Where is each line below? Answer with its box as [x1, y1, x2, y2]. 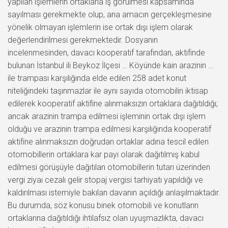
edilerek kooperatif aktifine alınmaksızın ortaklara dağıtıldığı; [8, 98, 218, 108]
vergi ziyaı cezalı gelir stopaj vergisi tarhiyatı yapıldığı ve [8, 175, 203, 185]
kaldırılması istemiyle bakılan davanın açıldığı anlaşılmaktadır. [8, 187, 220, 197]
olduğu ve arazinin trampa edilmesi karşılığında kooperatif [8, 124, 211, 134]
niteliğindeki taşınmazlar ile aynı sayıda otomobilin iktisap [8, 85, 208, 96]
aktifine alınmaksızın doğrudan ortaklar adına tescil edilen [8, 136, 209, 147]
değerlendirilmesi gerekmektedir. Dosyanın [8, 35, 158, 45]
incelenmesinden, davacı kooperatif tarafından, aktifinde [8, 47, 205, 58]
